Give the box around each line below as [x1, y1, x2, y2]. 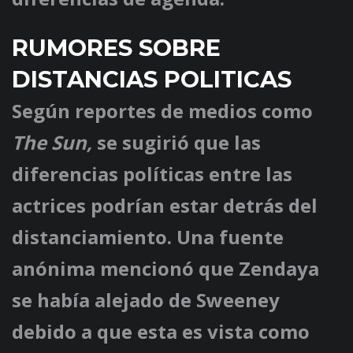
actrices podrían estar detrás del [12, 192, 318, 219]
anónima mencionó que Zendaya [12, 255, 319, 282]
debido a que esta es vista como [12, 318, 310, 345]
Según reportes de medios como [12, 98, 313, 124]
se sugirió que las [92, 129, 261, 156]
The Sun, [12, 129, 92, 156]
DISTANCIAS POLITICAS [12, 65, 292, 94]
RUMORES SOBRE [12, 34, 221, 62]
